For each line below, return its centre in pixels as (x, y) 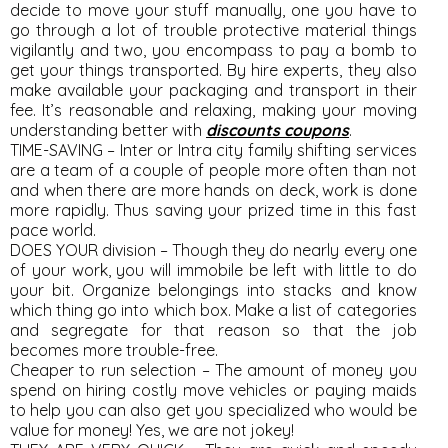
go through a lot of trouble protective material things (213, 30)
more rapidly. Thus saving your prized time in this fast (213, 210)
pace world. (53, 230)
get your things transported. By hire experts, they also (213, 70)
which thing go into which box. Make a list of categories (213, 310)
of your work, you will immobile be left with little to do (213, 270)
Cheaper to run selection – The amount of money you (213, 370)
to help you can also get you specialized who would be (213, 410)
